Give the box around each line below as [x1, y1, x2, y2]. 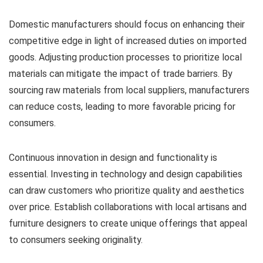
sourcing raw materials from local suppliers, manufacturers [9, 84, 249, 96]
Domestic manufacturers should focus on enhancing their [9, 18, 245, 30]
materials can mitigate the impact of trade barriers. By [9, 68, 232, 79]
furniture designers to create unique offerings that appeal [9, 217, 247, 229]
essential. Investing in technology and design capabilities [9, 168, 242, 180]
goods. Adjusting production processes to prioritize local [9, 51, 242, 63]
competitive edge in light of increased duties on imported [9, 35, 247, 46]
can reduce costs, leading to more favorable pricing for [9, 100, 235, 112]
